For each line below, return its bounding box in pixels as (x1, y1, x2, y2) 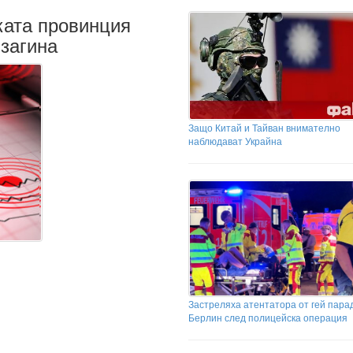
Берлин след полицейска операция (188, 310, 347, 325)
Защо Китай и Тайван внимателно (188, 120, 340, 134)
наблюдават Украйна (188, 133, 282, 147)
